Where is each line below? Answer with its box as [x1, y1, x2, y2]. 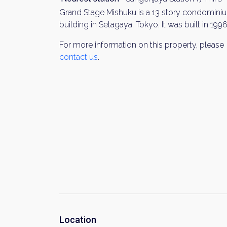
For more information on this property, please [59, 40, 224, 50]
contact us [59, 52, 98, 62]
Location [59, 214, 96, 225]
